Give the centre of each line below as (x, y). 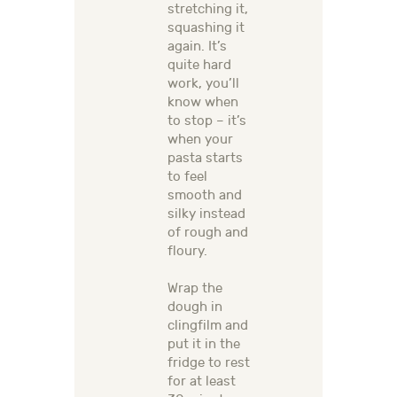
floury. (187, 252)
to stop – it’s (207, 121)
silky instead (206, 214)
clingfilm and (208, 326)
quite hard (199, 66)
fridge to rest (209, 363)
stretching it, (208, 10)
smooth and (205, 196)
